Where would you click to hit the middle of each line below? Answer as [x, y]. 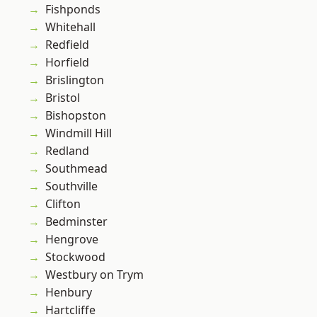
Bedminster [76, 222]
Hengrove [72, 240]
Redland [67, 151]
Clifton [63, 204]
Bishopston [76, 116]
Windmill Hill [79, 133]
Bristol [63, 98]
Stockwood [75, 257]
